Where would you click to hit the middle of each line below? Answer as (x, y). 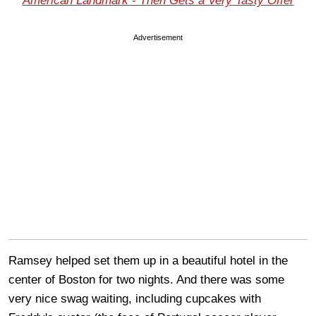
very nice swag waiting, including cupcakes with (135, 298)
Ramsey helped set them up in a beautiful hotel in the (148, 260)
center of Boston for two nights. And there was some (146, 279)
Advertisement (158, 37)
